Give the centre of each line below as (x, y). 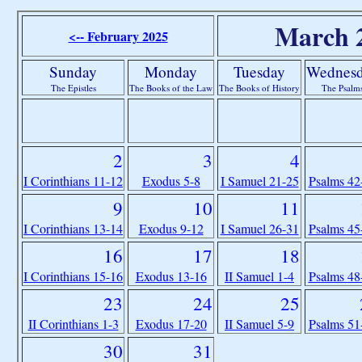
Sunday (73, 71)
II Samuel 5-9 (259, 323)
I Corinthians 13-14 (73, 228)
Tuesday (259, 71)
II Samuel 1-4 (259, 276)
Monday (171, 71)
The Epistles (73, 87)
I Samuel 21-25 (259, 180)
